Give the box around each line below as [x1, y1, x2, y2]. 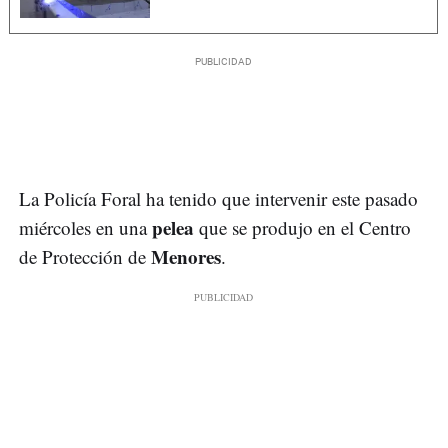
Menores [151, 243, 221, 271]
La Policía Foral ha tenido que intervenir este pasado [19, 186, 418, 212]
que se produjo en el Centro [199, 215, 411, 241]
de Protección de [19, 244, 151, 270]
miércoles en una [19, 215, 152, 241]
